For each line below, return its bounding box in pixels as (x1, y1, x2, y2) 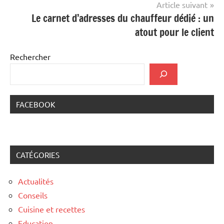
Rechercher (10, 51, 50, 61)
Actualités (18, 175, 53, 186)
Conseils (18, 189, 47, 200)
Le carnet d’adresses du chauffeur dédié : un (31, 10, 214, 25)
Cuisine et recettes (18, 203, 85, 214)
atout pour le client (135, 24, 214, 39)
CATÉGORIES (16, 149, 59, 159)
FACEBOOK (16, 99, 55, 109)
